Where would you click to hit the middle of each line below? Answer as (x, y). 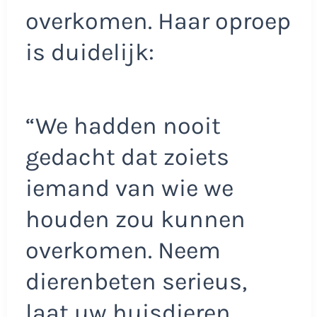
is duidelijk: (90, 53)
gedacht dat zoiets (127, 157)
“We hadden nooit (123, 126)
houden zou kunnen (135, 219)
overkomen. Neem (123, 250)
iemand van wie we (129, 188)
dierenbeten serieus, (136, 281)
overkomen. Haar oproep (158, 22)
